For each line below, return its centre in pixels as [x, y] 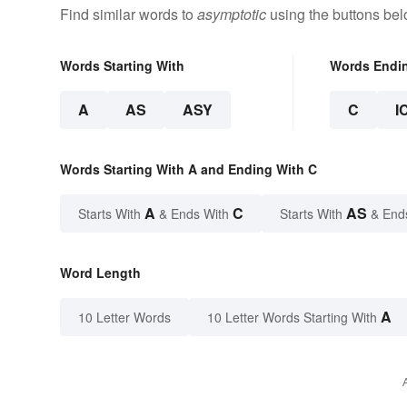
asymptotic [232, 15]
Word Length [100, 273]
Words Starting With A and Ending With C [189, 169]
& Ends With [194, 214]
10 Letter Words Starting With [292, 318]
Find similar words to [129, 15]
